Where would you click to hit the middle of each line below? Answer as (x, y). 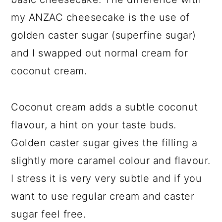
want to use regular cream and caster (103, 196)
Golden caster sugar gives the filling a (104, 142)
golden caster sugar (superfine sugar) (104, 35)
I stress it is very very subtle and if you (107, 178)
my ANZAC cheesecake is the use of (100, 17)
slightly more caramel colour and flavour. (111, 160)
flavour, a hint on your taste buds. (94, 125)
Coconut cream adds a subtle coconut (105, 107)
